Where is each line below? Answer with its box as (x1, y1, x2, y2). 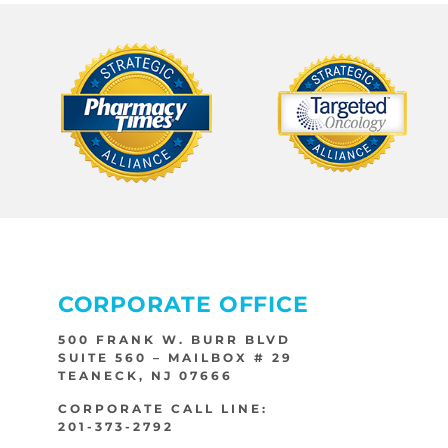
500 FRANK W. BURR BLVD (57, 332, 291, 348)
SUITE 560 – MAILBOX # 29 (57, 350, 293, 366)
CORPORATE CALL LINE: (57, 401, 268, 417)
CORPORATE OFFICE (57, 291, 310, 319)
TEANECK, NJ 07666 (57, 368, 233, 384)
